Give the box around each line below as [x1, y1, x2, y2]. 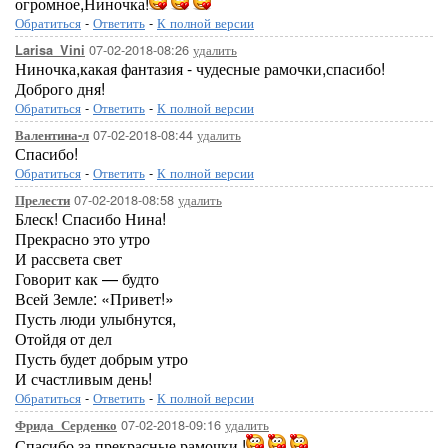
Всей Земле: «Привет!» [15, 287, 174, 310]
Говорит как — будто [15, 267, 159, 290]
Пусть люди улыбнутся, [15, 307, 176, 330]
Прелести [15, 191, 70, 209]
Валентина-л [15, 126, 89, 144]
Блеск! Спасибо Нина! [15, 207, 166, 230]
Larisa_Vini [15, 41, 85, 59]
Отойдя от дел [15, 327, 112, 350]
